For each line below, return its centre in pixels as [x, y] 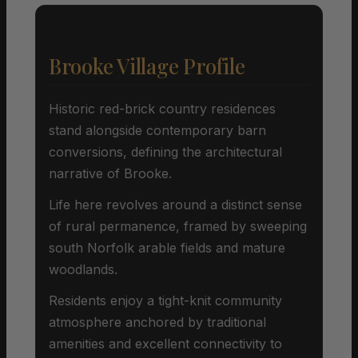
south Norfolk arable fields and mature [167, 247]
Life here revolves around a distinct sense [175, 204]
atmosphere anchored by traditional [157, 322]
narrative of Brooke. [110, 173]
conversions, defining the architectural [165, 151]
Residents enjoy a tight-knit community [165, 300]
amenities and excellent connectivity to [165, 343]
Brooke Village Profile [147, 66]
